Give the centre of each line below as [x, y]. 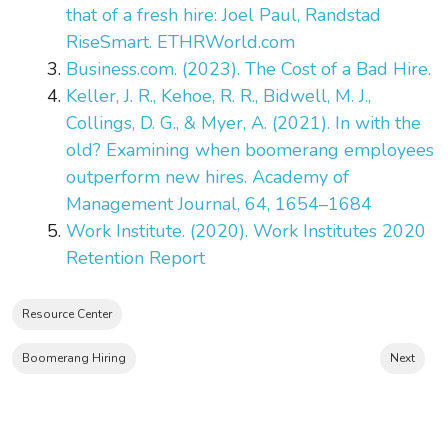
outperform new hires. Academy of [207, 176]
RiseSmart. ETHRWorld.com [180, 41]
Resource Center [67, 313]
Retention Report [135, 257]
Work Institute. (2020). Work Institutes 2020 [246, 230]
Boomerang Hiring [74, 357]
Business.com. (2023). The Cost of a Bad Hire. [251, 68]
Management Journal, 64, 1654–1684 [221, 203]
